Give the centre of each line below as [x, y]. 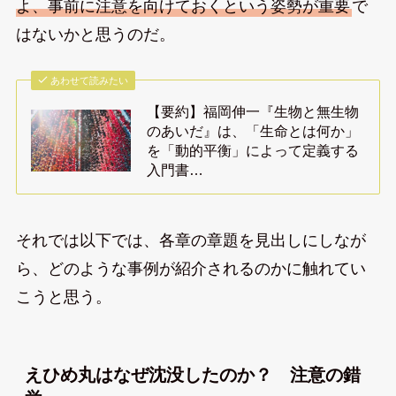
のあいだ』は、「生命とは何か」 [253, 131]
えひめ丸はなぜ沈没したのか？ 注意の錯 [192, 375]
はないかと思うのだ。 [95, 34]
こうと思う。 [63, 297]
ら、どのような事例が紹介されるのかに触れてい [190, 269]
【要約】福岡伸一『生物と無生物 [253, 112]
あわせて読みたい [90, 81]
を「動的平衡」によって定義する [253, 151]
